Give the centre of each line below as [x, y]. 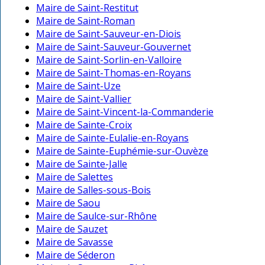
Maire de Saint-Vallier [84, 99]
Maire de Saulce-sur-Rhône [96, 216]
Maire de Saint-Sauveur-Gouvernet [114, 47]
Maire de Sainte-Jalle [82, 164]
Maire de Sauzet [72, 229]
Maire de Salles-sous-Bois [93, 190]
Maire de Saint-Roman [85, 21]
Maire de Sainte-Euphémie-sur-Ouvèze [122, 151]
